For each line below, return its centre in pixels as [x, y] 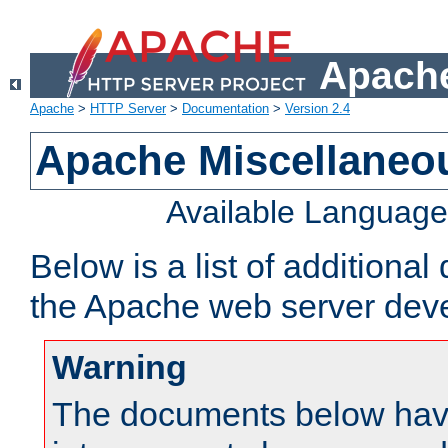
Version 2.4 [317, 109]
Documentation [225, 109]
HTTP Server [128, 109]
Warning [119, 367]
